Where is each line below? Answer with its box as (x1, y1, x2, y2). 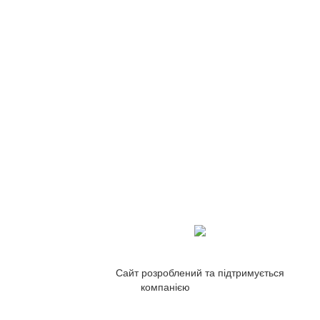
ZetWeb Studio (192, 279, 260, 294)
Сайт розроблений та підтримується (116, 265, 284, 279)
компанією (140, 279, 193, 294)
